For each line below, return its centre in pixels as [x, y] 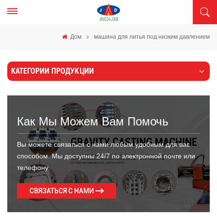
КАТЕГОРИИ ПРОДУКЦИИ [53, 71]
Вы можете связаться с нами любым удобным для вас [103, 144]
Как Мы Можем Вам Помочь [93, 121]
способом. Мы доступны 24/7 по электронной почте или [106, 156]
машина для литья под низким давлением [152, 37]
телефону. [33, 168]
